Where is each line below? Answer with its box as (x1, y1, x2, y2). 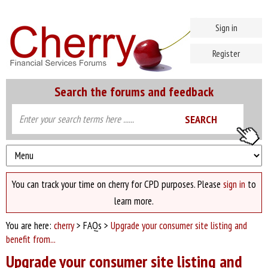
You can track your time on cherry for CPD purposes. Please (12, 178, 223, 191)
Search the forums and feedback (54, 83, 214, 100)
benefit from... (6, 233, 56, 246)
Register (212, 47, 240, 59)
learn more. (114, 194, 154, 208)
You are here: (6, 219, 54, 232)
